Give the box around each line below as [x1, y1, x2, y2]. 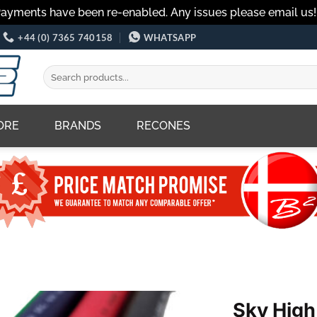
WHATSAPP [143, 31, 197, 43]
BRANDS [54, 119, 101, 132]
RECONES [137, 119, 190, 132]
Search [42, 66, 70, 77]
